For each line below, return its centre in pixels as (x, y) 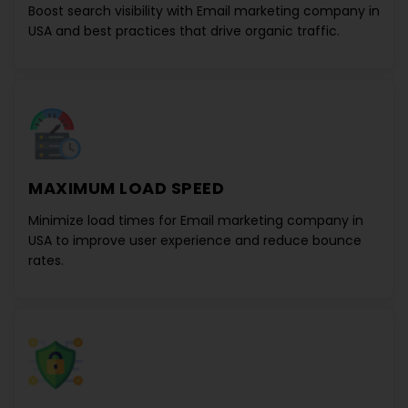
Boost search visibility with (112, 11)
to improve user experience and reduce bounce (207, 240)
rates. (46, 260)
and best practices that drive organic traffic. (196, 31)
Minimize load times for (104, 220)
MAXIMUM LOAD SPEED (126, 188)
